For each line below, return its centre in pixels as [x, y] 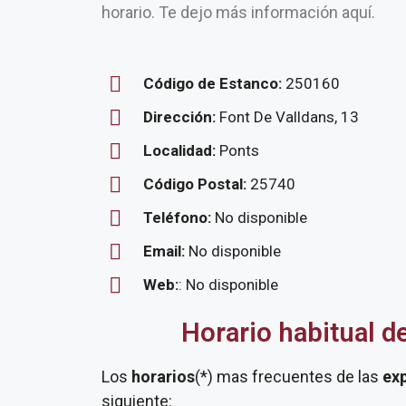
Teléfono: [177, 217]
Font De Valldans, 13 [289, 117]
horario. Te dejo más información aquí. [238, 12]
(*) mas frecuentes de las [289, 377]
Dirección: [181, 117]
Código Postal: [197, 184]
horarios [161, 377]
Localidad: [181, 150]
